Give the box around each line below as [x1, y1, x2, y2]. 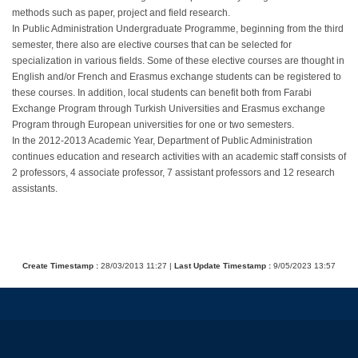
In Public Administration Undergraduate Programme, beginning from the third [12, 23, 344, 34]
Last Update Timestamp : [174, 261, 273, 270]
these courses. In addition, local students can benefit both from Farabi [12, 87, 312, 98]
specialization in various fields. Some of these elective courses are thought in [12, 55, 344, 66]
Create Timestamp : [22, 261, 101, 270]
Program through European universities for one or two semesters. [12, 119, 294, 130]
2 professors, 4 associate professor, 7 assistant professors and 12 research [12, 167, 335, 178]
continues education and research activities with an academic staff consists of [12, 151, 346, 162]
